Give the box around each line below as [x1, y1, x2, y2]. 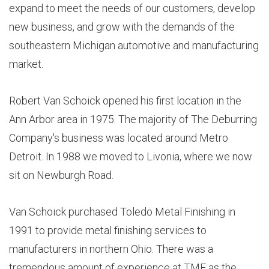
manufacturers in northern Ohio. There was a [8, 242, 213, 255]
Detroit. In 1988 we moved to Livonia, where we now [8, 150, 252, 163]
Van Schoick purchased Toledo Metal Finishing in [8, 205, 235, 218]
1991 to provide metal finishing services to [8, 223, 207, 237]
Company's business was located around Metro [8, 131, 228, 144]
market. [8, 57, 43, 70]
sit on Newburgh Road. [8, 168, 113, 181]
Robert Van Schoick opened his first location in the [8, 94, 241, 107]
